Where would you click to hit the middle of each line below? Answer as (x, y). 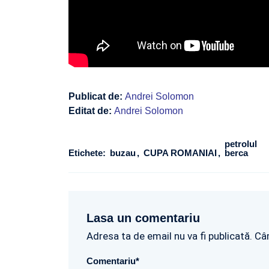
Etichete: (87, 153)
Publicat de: (97, 96)
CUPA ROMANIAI (181, 153)
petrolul (241, 144)
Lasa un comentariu (143, 218)
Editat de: (91, 110)
